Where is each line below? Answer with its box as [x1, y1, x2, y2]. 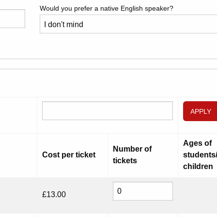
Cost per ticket [42, 151, 95, 159]
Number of [113, 145, 152, 154]
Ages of [183, 139, 212, 148]
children [183, 162, 213, 171]
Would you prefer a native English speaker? [40, 4, 174, 13]
